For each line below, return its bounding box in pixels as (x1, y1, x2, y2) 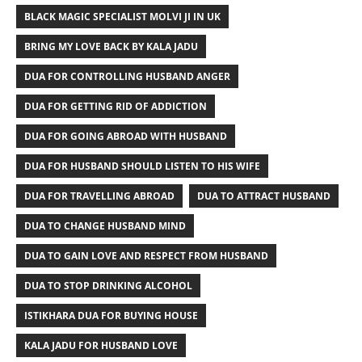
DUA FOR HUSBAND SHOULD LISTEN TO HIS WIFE (24, 159, 260, 173)
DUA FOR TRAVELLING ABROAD (24, 189, 175, 203)
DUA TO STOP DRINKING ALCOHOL (24, 279, 192, 293)
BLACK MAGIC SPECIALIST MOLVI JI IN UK (24, 10, 221, 23)
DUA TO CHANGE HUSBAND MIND (24, 219, 186, 233)
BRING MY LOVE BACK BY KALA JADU (24, 40, 198, 53)
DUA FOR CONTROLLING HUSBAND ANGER (24, 69, 230, 83)
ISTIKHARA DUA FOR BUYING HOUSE (24, 309, 198, 322)
